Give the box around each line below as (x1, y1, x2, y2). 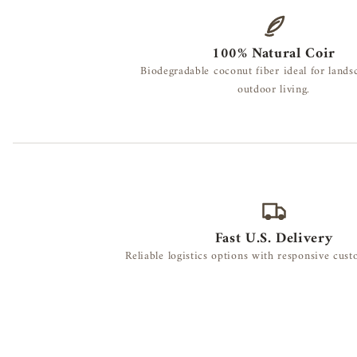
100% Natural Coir (211, 41, 336, 67)
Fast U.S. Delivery (214, 226, 333, 252)
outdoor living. (237, 80, 311, 100)
